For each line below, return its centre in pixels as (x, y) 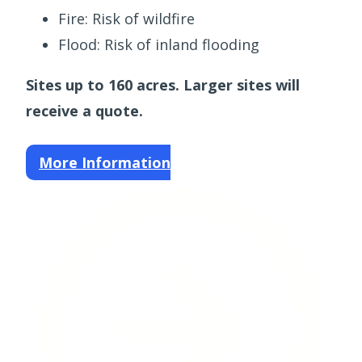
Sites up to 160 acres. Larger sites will (163, 85)
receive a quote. (84, 111)
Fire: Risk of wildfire (126, 19)
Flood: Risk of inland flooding (159, 45)
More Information (105, 163)
